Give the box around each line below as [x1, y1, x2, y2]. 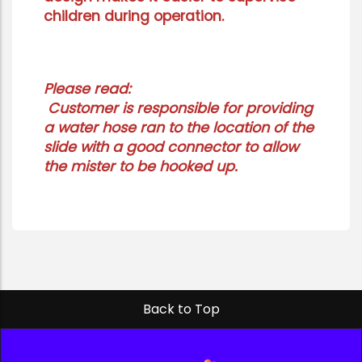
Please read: [44, 79, 131, 99]
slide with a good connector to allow [44, 137, 298, 158]
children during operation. [44, 6, 224, 27]
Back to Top [142, 299, 220, 318]
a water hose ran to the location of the [44, 118, 314, 138]
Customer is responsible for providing [44, 99, 313, 119]
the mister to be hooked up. [44, 157, 238, 177]
